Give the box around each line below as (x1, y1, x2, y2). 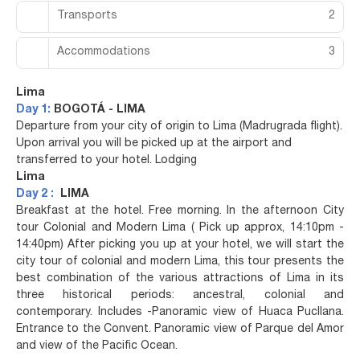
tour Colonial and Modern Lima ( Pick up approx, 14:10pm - (16, 222, 344, 234)
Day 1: (16, 104, 54, 116)
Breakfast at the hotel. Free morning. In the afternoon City (16, 205, 344, 217)
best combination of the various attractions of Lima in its (16, 272, 344, 284)
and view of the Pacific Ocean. (16, 340, 178, 352)
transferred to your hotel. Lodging (16, 154, 197, 166)
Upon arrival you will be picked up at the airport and (16, 137, 292, 149)
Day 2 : (16, 188, 57, 200)
